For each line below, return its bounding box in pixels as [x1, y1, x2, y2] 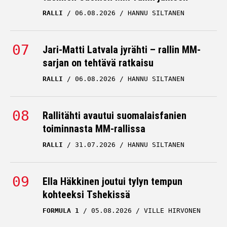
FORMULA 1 [43, 207, 79, 214]
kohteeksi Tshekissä [43, 188, 130, 201]
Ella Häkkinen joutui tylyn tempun [43, 175, 182, 187]
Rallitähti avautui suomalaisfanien [43, 109, 186, 122]
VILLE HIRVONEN [144, 207, 201, 214]
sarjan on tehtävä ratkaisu [43, 57, 154, 69]
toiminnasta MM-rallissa [43, 123, 145, 135]
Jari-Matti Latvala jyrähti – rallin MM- [43, 44, 201, 56]
